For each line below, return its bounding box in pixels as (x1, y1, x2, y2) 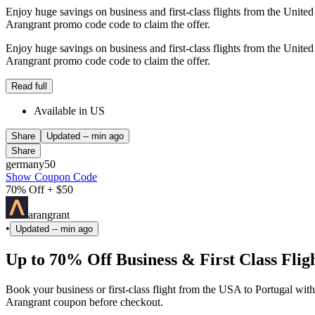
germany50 (6, 157, 56, 170)
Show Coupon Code (6, 170, 97, 183)
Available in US (34, 104, 105, 117)
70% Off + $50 (6, 183, 73, 195)
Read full (11, 80, 47, 91)
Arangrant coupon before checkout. (6, 295, 163, 308)
